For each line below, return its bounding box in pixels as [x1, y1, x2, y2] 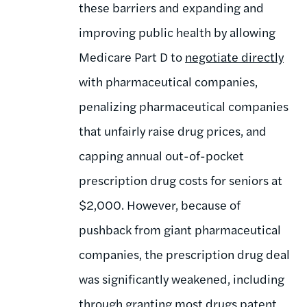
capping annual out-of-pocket [79, 146, 244, 164]
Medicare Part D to [79, 47, 185, 65]
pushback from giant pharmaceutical [79, 220, 281, 238]
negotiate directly [185, 47, 284, 65]
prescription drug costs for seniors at [79, 171, 282, 188]
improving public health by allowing [79, 23, 275, 40]
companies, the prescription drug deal [79, 245, 290, 262]
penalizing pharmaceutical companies [79, 97, 288, 114]
